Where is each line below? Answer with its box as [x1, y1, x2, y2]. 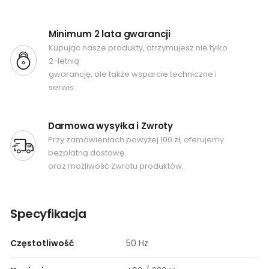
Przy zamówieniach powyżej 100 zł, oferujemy [47, 134, 224, 146]
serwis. [48, 82, 76, 94]
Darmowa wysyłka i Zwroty [47, 119, 174, 133]
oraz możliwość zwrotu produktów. [47, 160, 184, 172]
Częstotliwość [10, 237, 74, 250]
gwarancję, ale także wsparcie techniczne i [48, 68, 217, 80]
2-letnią [48, 55, 79, 67]
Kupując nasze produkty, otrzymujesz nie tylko [48, 42, 228, 54]
